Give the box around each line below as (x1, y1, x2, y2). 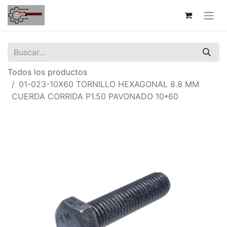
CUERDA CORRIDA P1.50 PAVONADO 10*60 (12, 91, 178, 101)
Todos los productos (8, 66, 87, 77)
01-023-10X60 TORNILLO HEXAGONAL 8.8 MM (19, 79, 199, 89)
